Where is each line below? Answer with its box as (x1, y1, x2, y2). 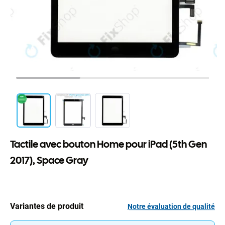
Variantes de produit (10, 201, 83, 211)
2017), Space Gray (10, 154, 88, 167)
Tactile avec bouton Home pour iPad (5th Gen (10, 138, 207, 151)
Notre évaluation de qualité (128, 202, 215, 210)
